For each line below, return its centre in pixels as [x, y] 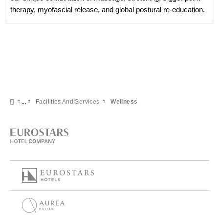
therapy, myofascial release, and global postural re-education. [108, 10]
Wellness [124, 102]
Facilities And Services [68, 102]
